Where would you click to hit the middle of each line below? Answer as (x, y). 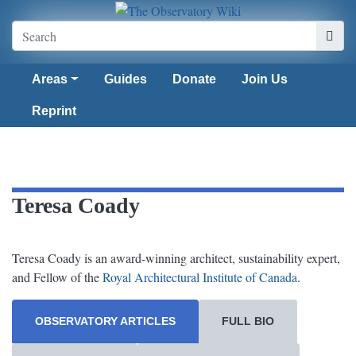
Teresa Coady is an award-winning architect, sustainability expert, (176, 258)
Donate (194, 79)
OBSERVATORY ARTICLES (105, 321)
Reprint (54, 111)
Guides (125, 79)
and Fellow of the (57, 277)
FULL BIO (248, 321)
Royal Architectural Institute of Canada (200, 277)
